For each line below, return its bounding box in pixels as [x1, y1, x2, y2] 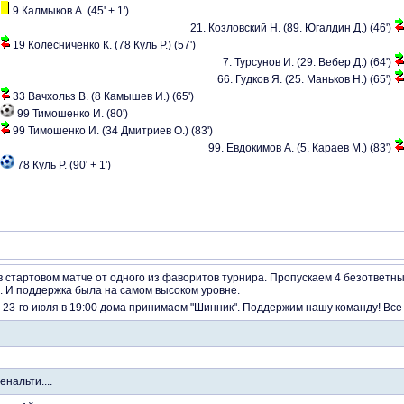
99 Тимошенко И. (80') [17, 107, 128, 120]
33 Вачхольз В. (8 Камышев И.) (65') [13, 90, 194, 103]
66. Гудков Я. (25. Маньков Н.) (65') [217, 73, 391, 86]
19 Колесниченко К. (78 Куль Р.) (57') [13, 39, 196, 51]
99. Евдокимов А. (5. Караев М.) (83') [208, 142, 391, 154]
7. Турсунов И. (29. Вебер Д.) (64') [223, 56, 391, 69]
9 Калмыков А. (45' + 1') [13, 5, 129, 17]
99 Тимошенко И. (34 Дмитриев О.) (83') [13, 124, 213, 137]
